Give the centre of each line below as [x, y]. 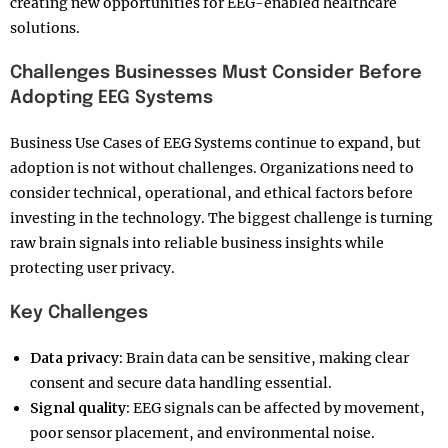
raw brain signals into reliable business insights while [197, 243]
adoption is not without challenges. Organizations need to [212, 168]
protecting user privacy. [92, 268]
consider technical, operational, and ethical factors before [211, 193]
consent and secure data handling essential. [181, 383]
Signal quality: [80, 408]
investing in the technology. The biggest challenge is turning [221, 218]
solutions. [45, 28]
